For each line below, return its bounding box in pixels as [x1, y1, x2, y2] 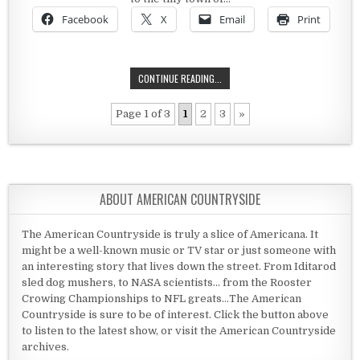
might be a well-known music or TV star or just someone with [22, 244, 337, 257]
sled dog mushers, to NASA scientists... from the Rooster [22, 276, 313, 289]
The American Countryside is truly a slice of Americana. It [22, 228, 319, 241]
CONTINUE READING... [138, 72, 222, 86]
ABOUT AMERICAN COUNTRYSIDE [100, 190, 260, 210]
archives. [22, 341, 70, 354]
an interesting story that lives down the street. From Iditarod [22, 260, 337, 273]
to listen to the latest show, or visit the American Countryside [22, 325, 337, 337]
